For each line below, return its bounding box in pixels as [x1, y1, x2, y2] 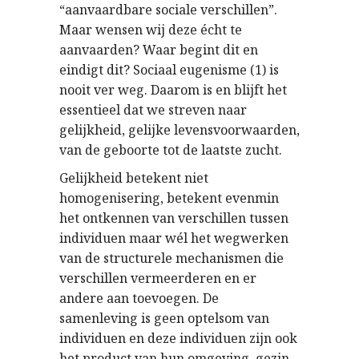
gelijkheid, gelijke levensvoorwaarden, [59, 121, 300, 139]
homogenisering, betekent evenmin [59, 189, 279, 207]
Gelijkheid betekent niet [59, 169, 208, 187]
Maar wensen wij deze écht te [59, 21, 242, 38]
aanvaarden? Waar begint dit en [59, 41, 258, 58]
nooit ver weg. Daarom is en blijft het [59, 81, 287, 99]
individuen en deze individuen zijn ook [59, 329, 297, 347]
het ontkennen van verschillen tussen [59, 209, 288, 227]
